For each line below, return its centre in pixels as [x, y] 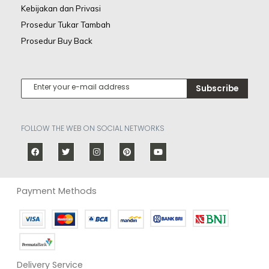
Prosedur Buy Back [57, 41]
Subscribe [217, 89]
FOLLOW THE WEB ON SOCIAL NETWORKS [93, 128]
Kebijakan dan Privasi [61, 9]
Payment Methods [57, 191]
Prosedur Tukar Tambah [66, 25]
